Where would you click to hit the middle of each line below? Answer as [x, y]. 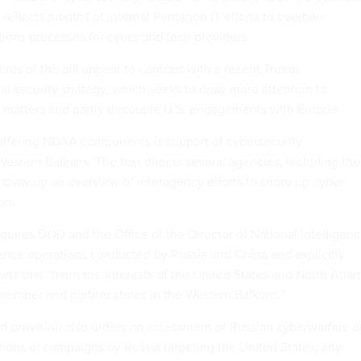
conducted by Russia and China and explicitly [216, 255]
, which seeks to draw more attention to [216, 89]
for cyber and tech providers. [168, 37]
